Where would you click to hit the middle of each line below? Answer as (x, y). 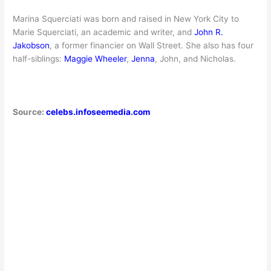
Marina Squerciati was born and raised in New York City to (126, 19)
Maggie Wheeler (96, 59)
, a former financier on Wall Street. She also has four (152, 46)
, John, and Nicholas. (196, 59)
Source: (30, 112)
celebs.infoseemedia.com (98, 112)
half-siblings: (39, 59)
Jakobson (31, 46)
